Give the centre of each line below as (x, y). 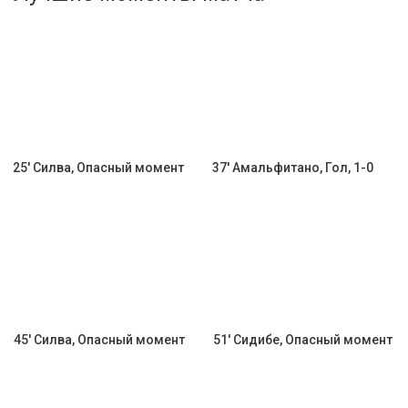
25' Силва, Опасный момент (98, 168)
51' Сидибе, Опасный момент (303, 340)
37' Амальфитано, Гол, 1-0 (293, 168)
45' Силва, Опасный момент (99, 340)
